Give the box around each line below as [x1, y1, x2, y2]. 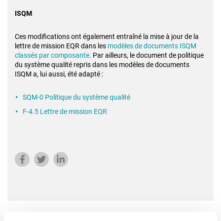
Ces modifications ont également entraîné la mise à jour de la [15, 33, 199, 40]
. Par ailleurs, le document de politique [89, 51, 204, 59]
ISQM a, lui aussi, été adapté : [15, 70, 105, 78]
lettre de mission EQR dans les [15, 42, 108, 50]
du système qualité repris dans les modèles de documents [15, 61, 189, 69]
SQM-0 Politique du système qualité [23, 93, 130, 101]
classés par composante [15, 51, 89, 59]
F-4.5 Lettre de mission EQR [23, 108, 107, 115]
